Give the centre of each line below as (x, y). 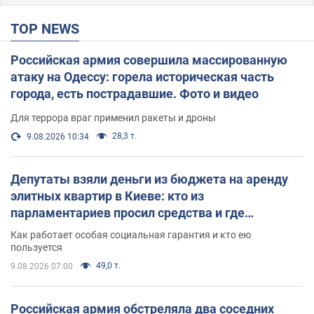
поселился (41, 229)
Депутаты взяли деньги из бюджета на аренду (149, 179)
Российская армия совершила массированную (149, 60)
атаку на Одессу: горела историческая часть (142, 76)
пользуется (36, 247)
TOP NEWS (49, 28)
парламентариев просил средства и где (128, 212)
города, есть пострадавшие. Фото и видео (135, 93)
